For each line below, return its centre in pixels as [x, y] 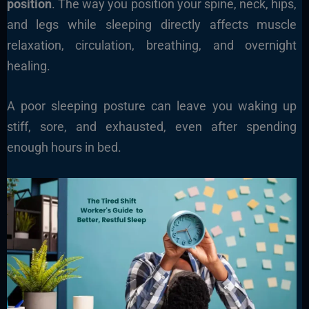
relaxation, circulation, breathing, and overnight [152, 45]
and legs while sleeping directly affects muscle [152, 24]
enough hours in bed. [64, 148]
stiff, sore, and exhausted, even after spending [152, 127]
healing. [28, 66]
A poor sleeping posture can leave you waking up [152, 106]
